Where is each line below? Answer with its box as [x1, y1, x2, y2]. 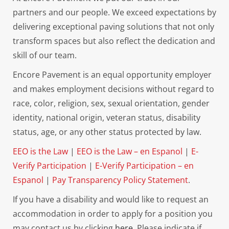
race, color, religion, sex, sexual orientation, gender [13, 98, 210, 109]
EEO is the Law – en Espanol [77, 146, 182, 157]
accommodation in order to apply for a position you [13, 208, 213, 220]
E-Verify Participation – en [95, 160, 194, 172]
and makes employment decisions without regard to [13, 83, 214, 95]
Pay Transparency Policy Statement [52, 174, 188, 186]
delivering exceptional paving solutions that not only [13, 21, 214, 33]
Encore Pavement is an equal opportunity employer [13, 69, 212, 81]
